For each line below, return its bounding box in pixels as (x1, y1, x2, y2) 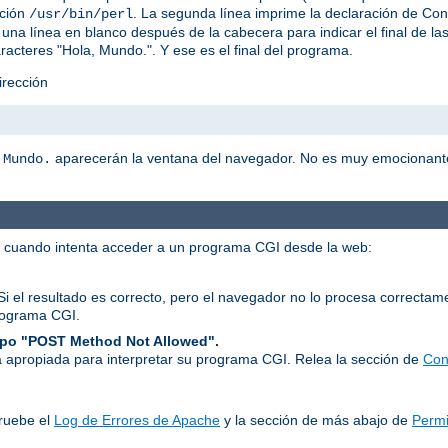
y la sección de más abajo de (220, 411, 412, 428)
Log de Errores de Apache (54, 411, 220, 428)
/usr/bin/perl (29, 5, 133, 22)
